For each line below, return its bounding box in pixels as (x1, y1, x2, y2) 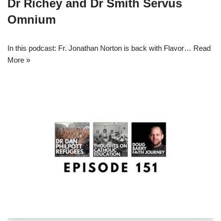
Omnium (7, 12, 56, 26)
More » (7, 55, 30, 64)
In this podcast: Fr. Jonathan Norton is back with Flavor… (7, 43, 193, 52)
